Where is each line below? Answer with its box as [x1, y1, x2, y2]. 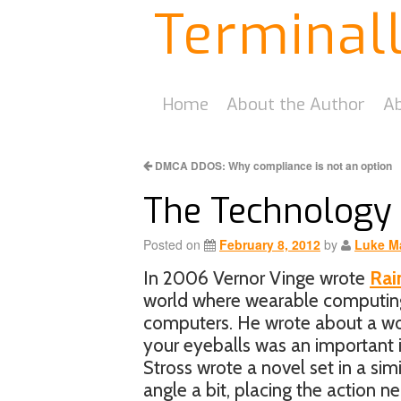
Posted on [143, 235, 200, 253]
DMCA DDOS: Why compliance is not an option [152, 158, 392, 174]
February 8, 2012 [219, 235, 320, 253]
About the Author [226, 93, 365, 115]
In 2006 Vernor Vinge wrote [143, 267, 370, 289]
